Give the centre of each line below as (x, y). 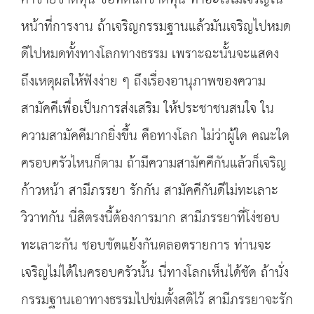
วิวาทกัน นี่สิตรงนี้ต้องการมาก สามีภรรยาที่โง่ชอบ (150, 218)
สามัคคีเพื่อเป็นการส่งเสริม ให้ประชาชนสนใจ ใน (148, 109)
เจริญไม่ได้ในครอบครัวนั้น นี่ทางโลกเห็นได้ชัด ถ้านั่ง (155, 273)
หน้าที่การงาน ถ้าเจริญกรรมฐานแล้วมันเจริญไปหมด (156, 27)
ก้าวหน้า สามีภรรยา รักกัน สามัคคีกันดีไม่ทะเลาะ (150, 191)
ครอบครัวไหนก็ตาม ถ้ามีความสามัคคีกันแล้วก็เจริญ (154, 164)
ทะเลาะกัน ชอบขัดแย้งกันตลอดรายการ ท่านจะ (146, 246)
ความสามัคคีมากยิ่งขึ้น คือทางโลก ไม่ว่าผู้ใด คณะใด (155, 136)
